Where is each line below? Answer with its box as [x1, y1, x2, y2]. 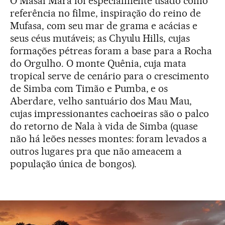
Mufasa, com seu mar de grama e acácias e [10, 20, 198, 32]
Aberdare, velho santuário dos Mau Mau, [10, 95, 192, 107]
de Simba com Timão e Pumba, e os [10, 82, 168, 94]
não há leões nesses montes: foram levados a [10, 133, 207, 145]
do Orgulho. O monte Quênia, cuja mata [10, 57, 187, 69]
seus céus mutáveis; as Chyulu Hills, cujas [10, 32, 190, 44]
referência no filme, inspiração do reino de [10, 7, 201, 19]
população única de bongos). [10, 158, 137, 170]
